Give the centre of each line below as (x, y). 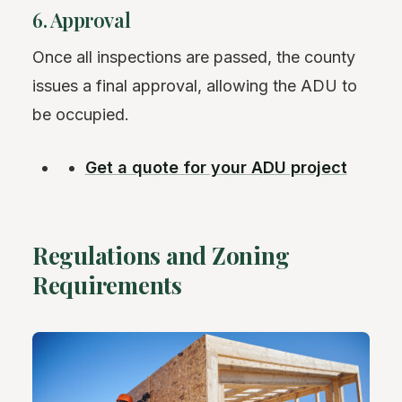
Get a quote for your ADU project (216, 167)
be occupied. (81, 114)
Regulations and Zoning (161, 255)
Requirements (107, 285)
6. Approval (82, 20)
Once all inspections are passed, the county (194, 57)
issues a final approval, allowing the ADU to (195, 86)
